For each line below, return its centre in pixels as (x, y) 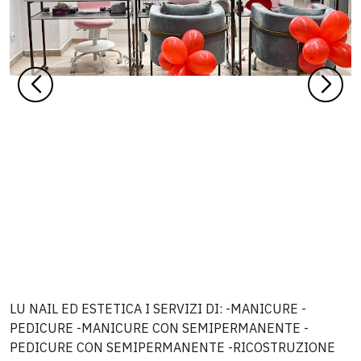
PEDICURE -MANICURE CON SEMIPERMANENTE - (159, 328)
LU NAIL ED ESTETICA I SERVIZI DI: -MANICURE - (158, 309)
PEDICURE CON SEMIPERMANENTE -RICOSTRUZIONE (172, 347)
